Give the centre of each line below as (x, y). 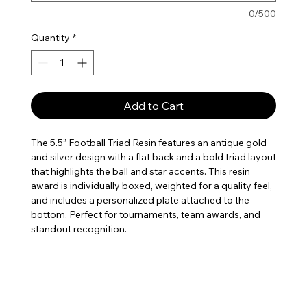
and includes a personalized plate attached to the (140, 200)
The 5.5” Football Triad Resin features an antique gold (148, 142)
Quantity (50, 37)
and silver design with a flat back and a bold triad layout (153, 157)
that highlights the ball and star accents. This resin (140, 171)
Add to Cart (153, 105)
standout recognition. (78, 229)
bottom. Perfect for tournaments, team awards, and (145, 214)
